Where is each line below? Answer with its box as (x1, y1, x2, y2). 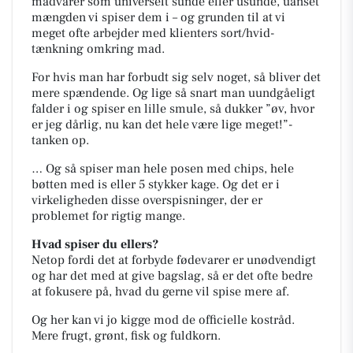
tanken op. (32, 132, 89, 148)
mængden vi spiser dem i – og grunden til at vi (32, 9, 285, 25)
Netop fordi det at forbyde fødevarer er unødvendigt (32, 251, 316, 268)
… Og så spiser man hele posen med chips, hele (32, 160, 294, 176)
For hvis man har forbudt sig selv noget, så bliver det (32, 69, 321, 85)
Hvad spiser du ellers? (32, 236, 158, 252)
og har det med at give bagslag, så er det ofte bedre (32, 267, 313, 284)
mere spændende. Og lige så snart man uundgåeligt (32, 84, 315, 101)
